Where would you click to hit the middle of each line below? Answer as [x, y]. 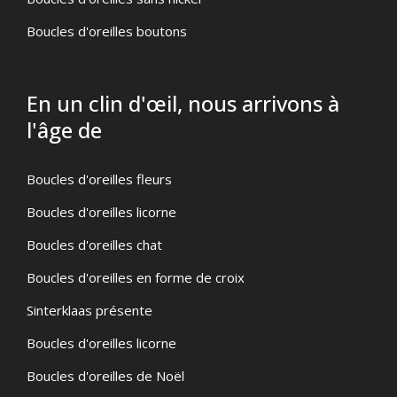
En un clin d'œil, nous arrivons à [183, 103]
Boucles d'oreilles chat [94, 244]
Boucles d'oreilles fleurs [99, 179]
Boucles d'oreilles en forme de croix [136, 277]
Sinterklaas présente [90, 310]
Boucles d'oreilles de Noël [105, 375]
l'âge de [64, 129]
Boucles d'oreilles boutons [107, 31]
